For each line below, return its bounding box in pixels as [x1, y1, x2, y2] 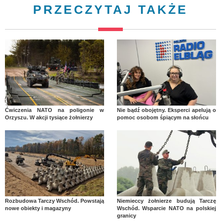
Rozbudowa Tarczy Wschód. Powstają [5, 197, 105, 204]
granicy [116, 212, 136, 219]
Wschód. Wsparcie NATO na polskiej [116, 205, 216, 211]
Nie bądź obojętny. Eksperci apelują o [116, 107, 216, 113]
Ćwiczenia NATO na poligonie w [5, 107, 105, 113]
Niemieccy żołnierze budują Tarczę [116, 197, 216, 204]
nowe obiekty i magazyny [5, 205, 71, 211]
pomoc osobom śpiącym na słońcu [116, 114, 209, 120]
